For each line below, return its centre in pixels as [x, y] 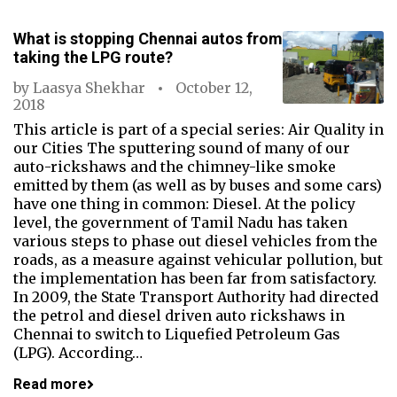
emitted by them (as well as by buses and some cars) [198, 185]
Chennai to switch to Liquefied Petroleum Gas [177, 334]
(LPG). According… [78, 353]
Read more [50, 384]
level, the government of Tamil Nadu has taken [180, 222]
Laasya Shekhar [89, 88]
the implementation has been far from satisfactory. [195, 278]
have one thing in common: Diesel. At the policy [184, 204]
